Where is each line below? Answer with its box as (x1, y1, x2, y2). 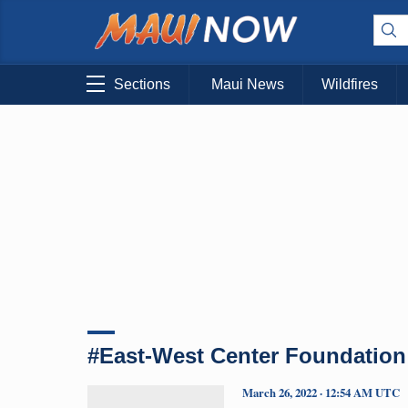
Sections (114, 76, 170, 93)
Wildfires (321, 76, 378, 93)
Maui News (211, 76, 284, 93)
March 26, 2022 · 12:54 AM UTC (242, 383, 400, 401)
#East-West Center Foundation (87, 342, 406, 368)
